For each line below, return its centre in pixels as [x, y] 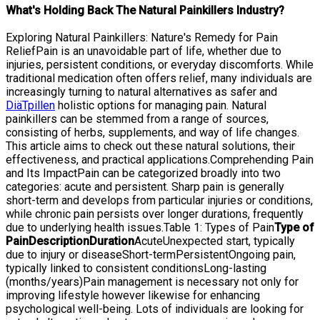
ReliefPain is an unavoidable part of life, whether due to [144, 51]
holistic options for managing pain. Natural [161, 105]
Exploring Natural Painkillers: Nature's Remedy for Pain [142, 37]
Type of [294, 227]
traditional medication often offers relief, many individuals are [159, 78]
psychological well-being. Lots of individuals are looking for [155, 309]
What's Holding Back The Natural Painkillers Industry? [145, 10]
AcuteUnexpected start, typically [215, 241]
